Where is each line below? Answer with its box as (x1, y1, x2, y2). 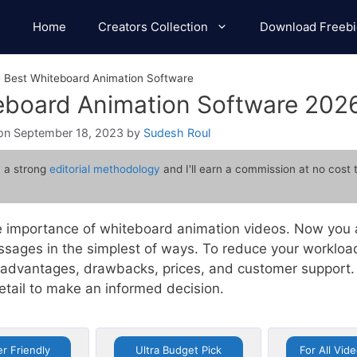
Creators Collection (98, 19, 208, 34)
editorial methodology (49, 162, 160, 175)
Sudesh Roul (143, 126, 210, 140)
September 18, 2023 (14, 126, 124, 140)
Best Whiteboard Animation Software (4, 72, 194, 84)
